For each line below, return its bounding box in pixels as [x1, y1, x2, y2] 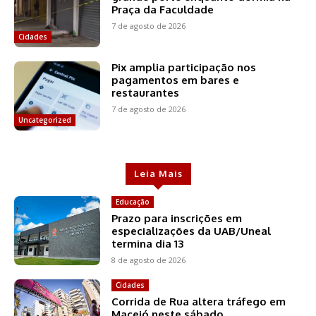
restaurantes [111, 85, 180, 99]
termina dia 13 [111, 236, 184, 250]
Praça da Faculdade [111, 2, 214, 16]
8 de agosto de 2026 [111, 254, 186, 265]
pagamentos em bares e [111, 73, 240, 87]
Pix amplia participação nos [111, 60, 257, 74]
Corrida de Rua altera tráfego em [111, 294, 286, 308]
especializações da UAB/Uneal [111, 224, 272, 238]
